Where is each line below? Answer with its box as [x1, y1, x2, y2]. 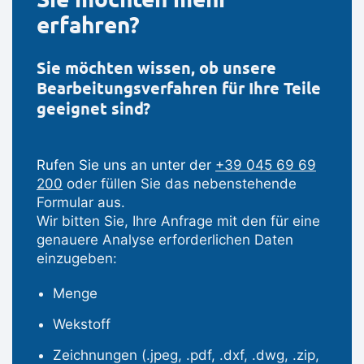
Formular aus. [37, 194, 125, 211]
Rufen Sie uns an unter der [37, 157, 215, 174]
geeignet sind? [37, 99, 150, 119]
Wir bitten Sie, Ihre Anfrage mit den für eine [37, 213, 320, 230]
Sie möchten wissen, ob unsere [37, 58, 276, 79]
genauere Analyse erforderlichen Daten [37, 232, 293, 249]
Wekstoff [53, 316, 110, 333]
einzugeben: [37, 250, 117, 267]
